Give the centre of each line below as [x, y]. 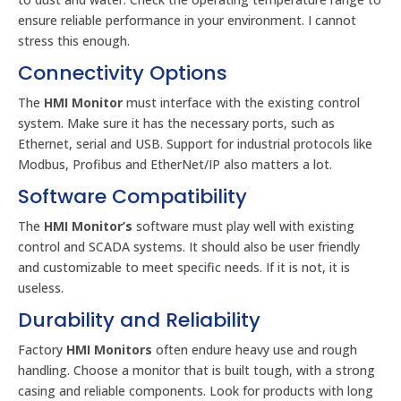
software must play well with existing [243, 226]
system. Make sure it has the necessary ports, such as [176, 123]
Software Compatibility [132, 196]
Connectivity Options [123, 73]
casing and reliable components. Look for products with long [196, 391]
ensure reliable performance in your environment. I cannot [187, 20]
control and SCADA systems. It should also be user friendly [189, 247]
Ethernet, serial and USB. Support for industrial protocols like [195, 144]
